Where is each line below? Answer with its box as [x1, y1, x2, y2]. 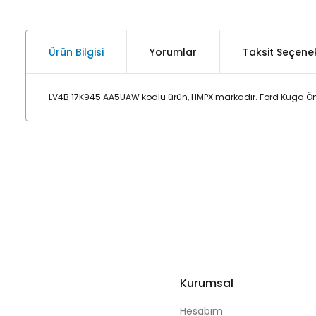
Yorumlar [150, 44, 197, 59]
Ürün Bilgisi [49, 44, 104, 59]
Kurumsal [179, 275, 233, 291]
